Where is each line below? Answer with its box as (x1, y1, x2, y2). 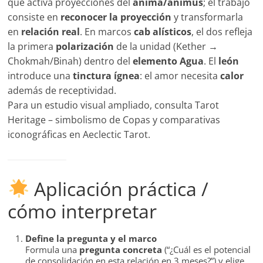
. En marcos (80, 25, 134, 39)
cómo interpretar (8, 198, 157, 224)
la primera (8, 40, 56, 53)
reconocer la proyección (60, 11, 172, 24)
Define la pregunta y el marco (25, 232, 157, 245)
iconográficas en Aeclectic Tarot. (8, 128, 151, 141)
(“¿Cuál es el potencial (162, 244, 251, 256)
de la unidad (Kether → (114, 40, 218, 53)
